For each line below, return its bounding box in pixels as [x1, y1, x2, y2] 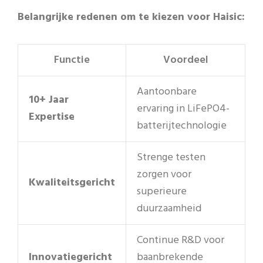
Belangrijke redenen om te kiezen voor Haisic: [18, 8, 245, 26]
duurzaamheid [137, 200, 201, 218]
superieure [137, 183, 187, 201]
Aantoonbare [137, 83, 197, 101]
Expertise [29, 109, 75, 126]
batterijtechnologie [137, 117, 227, 135]
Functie [54, 52, 90, 69]
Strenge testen [137, 149, 205, 167]
